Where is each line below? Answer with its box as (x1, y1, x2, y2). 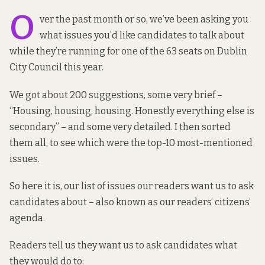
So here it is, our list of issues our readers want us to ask (9, 180, 254, 192)
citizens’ (215, 196, 251, 208)
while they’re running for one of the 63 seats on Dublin (9, 46, 247, 57)
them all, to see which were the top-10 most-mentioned (9, 137, 253, 148)
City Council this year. (9, 62, 104, 73)
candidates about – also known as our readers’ (9, 196, 215, 208)
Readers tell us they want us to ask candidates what (9, 240, 237, 251)
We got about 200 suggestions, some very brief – (9, 89, 222, 101)
